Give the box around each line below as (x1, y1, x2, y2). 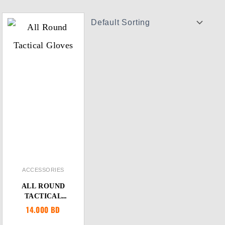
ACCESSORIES (22, 167, 64, 173)
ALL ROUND (21, 182, 65, 190)
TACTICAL (25, 192, 62, 200)
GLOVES (28, 202, 59, 210)
